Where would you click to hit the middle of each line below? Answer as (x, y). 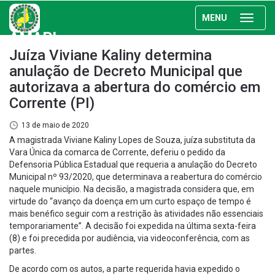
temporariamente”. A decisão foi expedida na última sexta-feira (133, 226)
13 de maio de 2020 (55, 125)
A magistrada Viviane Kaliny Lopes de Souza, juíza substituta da (132, 140)
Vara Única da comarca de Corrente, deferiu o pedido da (117, 152)
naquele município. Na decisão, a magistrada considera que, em (132, 189)
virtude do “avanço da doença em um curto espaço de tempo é (130, 201)
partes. (23, 250)
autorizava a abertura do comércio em (135, 87)
